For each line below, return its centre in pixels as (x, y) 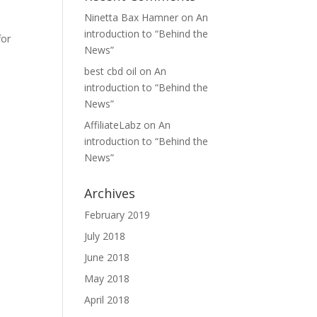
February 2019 (117, 215)
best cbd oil (111, 71)
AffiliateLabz (113, 125)
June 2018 (107, 257)
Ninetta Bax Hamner (132, 17)
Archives (110, 193)
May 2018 (107, 278)
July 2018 (105, 236)
